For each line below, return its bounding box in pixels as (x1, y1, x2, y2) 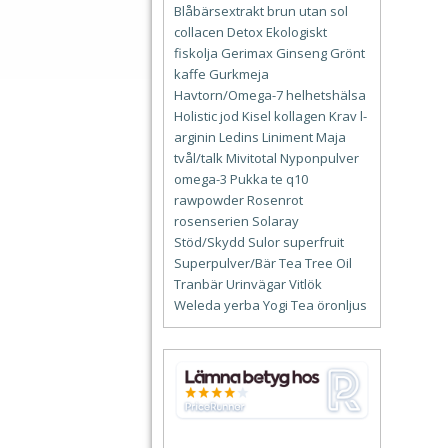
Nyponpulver (280, 149, 359, 168)
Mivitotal (226, 149, 277, 168)
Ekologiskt (266, 23, 327, 42)
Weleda (174, 296, 221, 315)
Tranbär (174, 275, 223, 294)
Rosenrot (247, 191, 303, 210)
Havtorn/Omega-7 (174, 86, 283, 105)
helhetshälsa (286, 86, 366, 105)
